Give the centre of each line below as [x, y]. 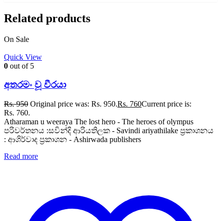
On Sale [17, 39]
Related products [47, 18]
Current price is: [166, 104]
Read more [21, 156]
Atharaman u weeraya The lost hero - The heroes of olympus [99, 122]
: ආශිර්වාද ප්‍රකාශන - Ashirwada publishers [73, 140]
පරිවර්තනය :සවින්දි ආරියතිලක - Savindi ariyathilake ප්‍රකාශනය [109, 131]
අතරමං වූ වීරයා [35, 85]
